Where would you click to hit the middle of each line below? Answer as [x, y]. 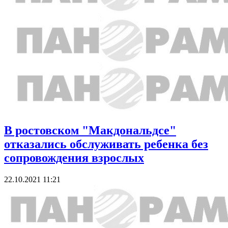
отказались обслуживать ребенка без [106, 144]
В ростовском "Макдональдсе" [90, 131]
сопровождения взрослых [74, 158]
